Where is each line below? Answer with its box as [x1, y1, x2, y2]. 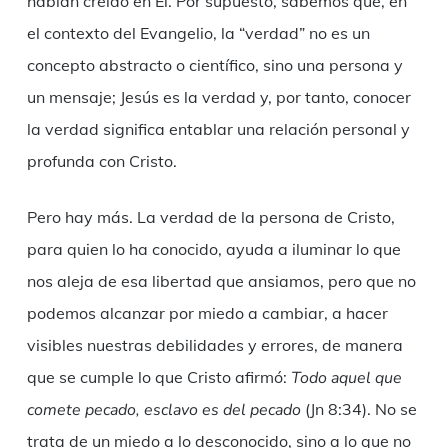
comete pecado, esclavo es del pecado [26, 399, 301, 422]
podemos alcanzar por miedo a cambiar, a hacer [26, 303, 388, 324]
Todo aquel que [290, 367, 402, 390]
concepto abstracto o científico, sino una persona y [26, 55, 403, 76]
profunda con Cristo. [26, 151, 177, 172]
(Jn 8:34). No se [300, 399, 417, 420]
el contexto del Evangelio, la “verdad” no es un [26, 23, 370, 44]
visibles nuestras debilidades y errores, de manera [26, 335, 403, 356]
